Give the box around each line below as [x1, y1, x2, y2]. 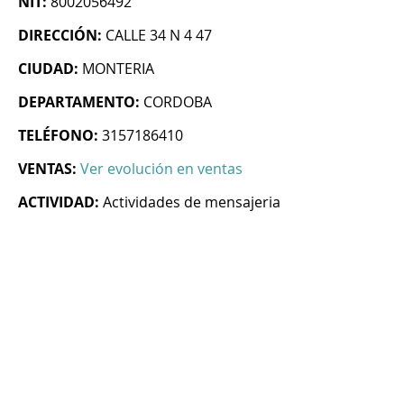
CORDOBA [143, 92, 212, 113]
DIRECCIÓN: [18, 25, 102, 46]
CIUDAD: [18, 59, 78, 79]
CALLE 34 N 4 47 [106, 25, 212, 46]
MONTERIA [82, 59, 154, 79]
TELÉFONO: [18, 125, 98, 146]
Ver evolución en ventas [80, 159, 243, 179]
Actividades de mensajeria [103, 192, 280, 213]
